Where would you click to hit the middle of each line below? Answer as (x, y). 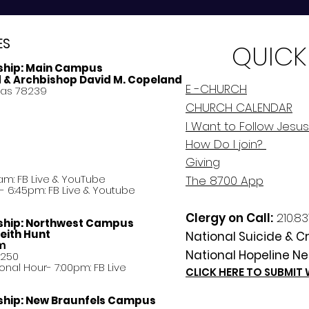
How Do (209, 144)
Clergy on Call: (229, 218)
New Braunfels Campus (92, 300)
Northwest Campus (80, 223)
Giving (203, 162)
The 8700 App (225, 181)
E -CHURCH (216, 89)
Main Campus (64, 68)
